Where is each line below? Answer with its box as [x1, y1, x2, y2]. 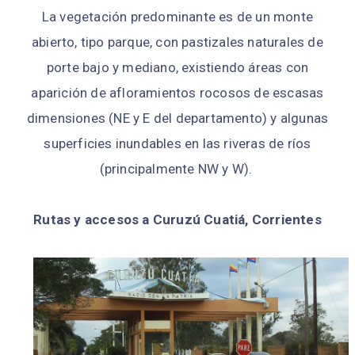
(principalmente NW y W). [99, 161, 256, 177]
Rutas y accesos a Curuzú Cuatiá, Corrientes [33, 212, 322, 227]
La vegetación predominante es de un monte [41, 9, 314, 25]
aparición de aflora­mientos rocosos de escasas [31, 85, 324, 101]
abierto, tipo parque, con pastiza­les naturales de [32, 34, 323, 50]
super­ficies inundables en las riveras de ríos [44, 136, 311, 151]
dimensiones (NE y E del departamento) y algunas [26, 110, 329, 126]
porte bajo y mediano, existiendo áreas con [46, 59, 309, 75]
